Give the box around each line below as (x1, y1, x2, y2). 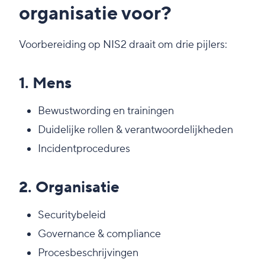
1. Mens (19, 73, 72, 94)
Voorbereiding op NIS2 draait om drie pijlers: (19, 38, 227, 52)
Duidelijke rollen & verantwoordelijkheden (38, 123, 233, 137)
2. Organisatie (19, 177, 119, 198)
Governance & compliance (38, 227, 161, 241)
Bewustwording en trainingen (38, 104, 174, 118)
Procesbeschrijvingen (38, 246, 138, 260)
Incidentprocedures (38, 142, 130, 156)
